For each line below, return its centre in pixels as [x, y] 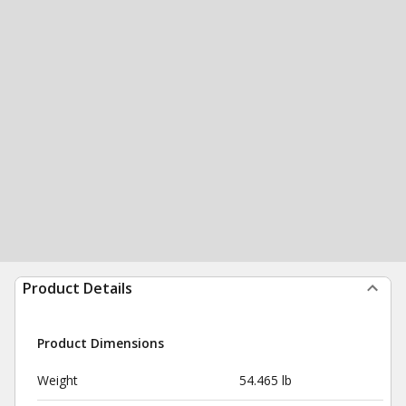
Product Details [77, 288]
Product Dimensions [101, 343]
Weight [58, 380]
